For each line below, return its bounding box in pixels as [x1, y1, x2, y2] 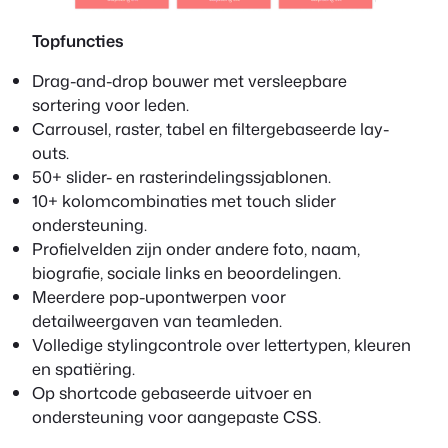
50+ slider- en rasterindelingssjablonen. [32, 164, 331, 188]
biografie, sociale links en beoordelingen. [32, 260, 341, 284]
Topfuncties [32, 28, 124, 52]
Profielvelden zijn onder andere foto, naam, [32, 236, 360, 260]
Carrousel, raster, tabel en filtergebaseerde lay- [32, 116, 389, 140]
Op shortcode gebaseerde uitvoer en [32, 380, 312, 404]
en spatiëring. [32, 356, 135, 380]
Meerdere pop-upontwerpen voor [32, 284, 286, 308]
